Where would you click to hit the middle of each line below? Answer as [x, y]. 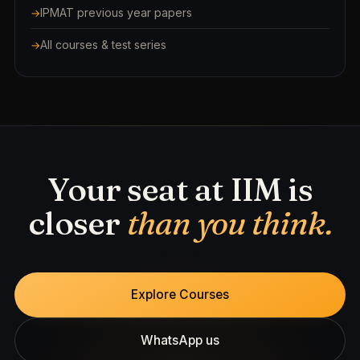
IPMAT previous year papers [116, 13]
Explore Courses [180, 295]
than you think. [229, 223]
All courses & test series [103, 45]
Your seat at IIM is [180, 190]
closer [78, 223]
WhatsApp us [180, 341]
